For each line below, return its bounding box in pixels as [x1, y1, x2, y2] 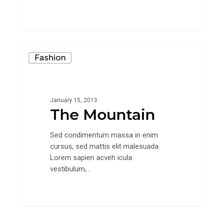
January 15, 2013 [50, 97, 97, 104]
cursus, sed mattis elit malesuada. [50, 142, 160, 151]
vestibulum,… [50, 165, 91, 174]
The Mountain [50, 106, 155, 124]
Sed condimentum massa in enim [50, 131, 158, 140]
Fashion [34, 53, 66, 63]
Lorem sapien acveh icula [50, 153, 132, 163]
